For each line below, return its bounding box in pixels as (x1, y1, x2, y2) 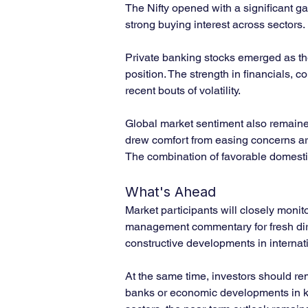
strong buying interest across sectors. (125, 18, 305, 31)
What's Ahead (125, 184, 216, 200)
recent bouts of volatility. (125, 84, 241, 97)
